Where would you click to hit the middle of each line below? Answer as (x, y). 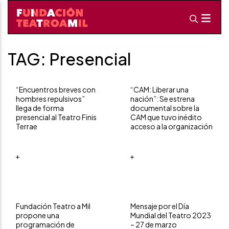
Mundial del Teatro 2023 (171, 215)
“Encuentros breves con (56, 89)
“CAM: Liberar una (159, 89)
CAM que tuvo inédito (166, 117)
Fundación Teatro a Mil (53, 206)
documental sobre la (165, 108)
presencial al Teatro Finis (56, 117)
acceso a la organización (171, 126)
